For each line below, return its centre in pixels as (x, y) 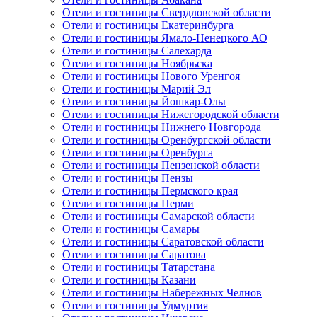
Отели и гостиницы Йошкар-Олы (144, 102)
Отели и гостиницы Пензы (128, 178)
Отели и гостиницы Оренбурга (138, 153)
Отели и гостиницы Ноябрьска (137, 64)
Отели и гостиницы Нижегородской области (171, 115)
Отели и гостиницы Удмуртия (135, 306)
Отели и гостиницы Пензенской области (161, 166)
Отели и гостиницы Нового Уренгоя (151, 76)
